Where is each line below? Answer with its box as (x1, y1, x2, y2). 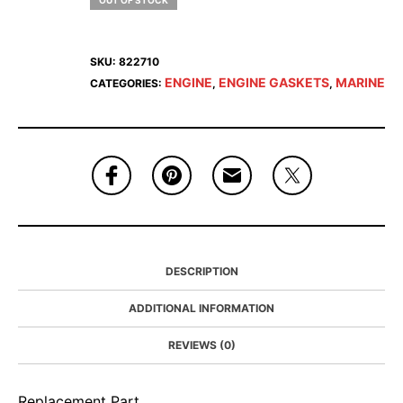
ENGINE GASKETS (219, 75, 329, 90)
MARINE (336, 75, 385, 90)
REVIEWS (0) (167, 338, 236, 352)
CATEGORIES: (90, 76, 165, 90)
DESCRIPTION (165, 264, 238, 278)
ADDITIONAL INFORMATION (129, 301, 274, 315)
